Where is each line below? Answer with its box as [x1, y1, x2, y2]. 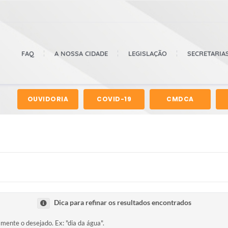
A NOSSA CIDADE [54, 49, 108, 58]
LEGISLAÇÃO [128, 49, 167, 58]
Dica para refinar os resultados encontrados [53, 198, 191, 207]
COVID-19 [97, 95, 131, 103]
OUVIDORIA [27, 95, 69, 103]
